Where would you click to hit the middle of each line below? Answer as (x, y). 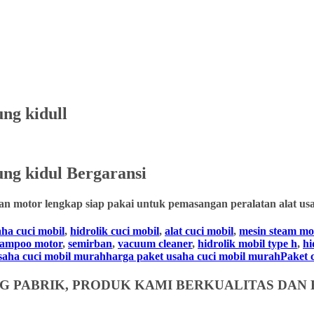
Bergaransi (104, 173)
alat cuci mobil (199, 231)
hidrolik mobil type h (247, 244)
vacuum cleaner (155, 244)
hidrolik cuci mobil (115, 231)
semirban (90, 244)
